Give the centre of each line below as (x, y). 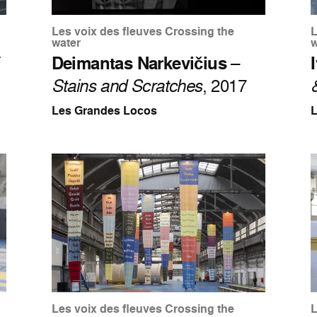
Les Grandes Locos (104, 111)
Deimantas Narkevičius (139, 63)
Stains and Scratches (127, 86)
